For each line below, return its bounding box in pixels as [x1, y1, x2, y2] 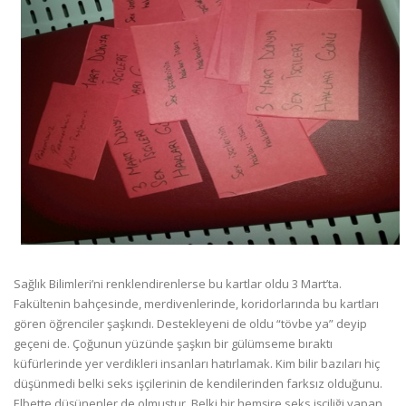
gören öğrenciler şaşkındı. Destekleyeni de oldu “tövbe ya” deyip [14, 314, 367, 332]
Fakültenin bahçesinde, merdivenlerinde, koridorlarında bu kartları [14, 295, 379, 312]
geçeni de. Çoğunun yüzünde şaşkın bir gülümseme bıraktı [14, 334, 333, 352]
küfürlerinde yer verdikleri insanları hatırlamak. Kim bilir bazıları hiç [14, 354, 380, 372]
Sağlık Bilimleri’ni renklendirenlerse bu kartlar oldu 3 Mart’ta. [14, 275, 342, 292]
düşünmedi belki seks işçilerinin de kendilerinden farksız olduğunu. [14, 374, 382, 391]
